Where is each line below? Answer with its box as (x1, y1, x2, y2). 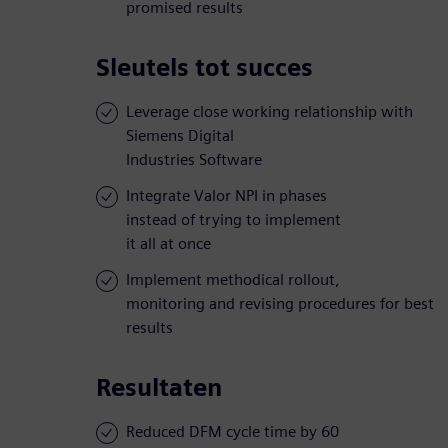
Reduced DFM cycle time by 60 (126, 422, 339, 442)
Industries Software (126, 150, 262, 170)
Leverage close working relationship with (126, 102, 413, 122)
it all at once (126, 234, 211, 254)
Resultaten (96, 373, 222, 403)
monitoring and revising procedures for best (126, 294, 434, 314)
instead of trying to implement (126, 210, 341, 230)
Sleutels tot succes (96, 53, 313, 83)
